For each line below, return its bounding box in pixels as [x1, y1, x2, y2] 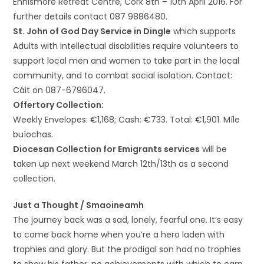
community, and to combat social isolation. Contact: [13, 70, 233, 81]
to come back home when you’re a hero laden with [13, 229, 225, 240]
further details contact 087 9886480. [13, 11, 168, 22]
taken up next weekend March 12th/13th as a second [13, 158, 229, 170]
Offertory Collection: [13, 99, 104, 111]
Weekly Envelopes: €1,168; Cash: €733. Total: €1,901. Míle [13, 114, 240, 126]
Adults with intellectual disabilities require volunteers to [13, 40, 239, 52]
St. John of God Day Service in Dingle [13, 25, 171, 37]
